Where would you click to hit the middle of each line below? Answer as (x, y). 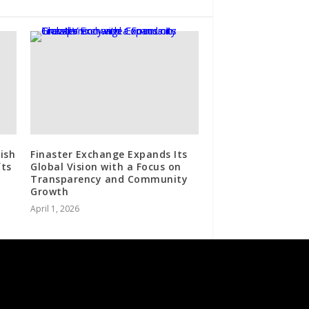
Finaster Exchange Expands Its (109, 154)
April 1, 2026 (55, 209)
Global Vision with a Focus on (106, 167)
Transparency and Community (109, 179)
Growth (50, 192)
